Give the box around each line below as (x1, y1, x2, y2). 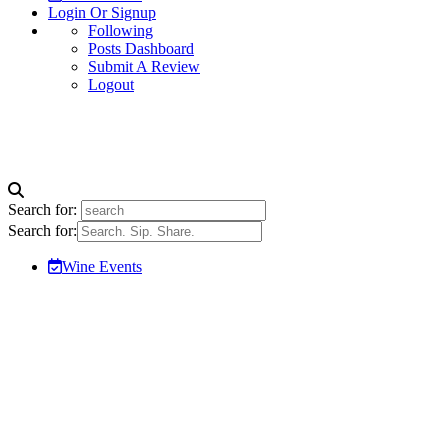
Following (88, 21, 153, 39)
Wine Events (62, 257, 142, 275)
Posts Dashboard (88, 39, 194, 57)
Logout (88, 75, 134, 93)
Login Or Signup (48, 3, 156, 21)
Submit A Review (88, 57, 200, 75)
